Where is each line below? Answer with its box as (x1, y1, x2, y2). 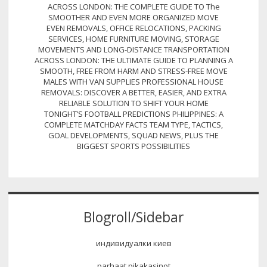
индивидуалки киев (95, 238, 172, 249)
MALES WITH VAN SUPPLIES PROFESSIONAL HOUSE (44, 76, 223, 88)
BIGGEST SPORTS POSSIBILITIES (77, 141, 190, 152)
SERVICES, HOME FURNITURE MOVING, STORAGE (48, 33, 219, 45)
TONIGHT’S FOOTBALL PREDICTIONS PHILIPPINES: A (44, 108, 223, 120)
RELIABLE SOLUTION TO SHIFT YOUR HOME (58, 98, 209, 109)
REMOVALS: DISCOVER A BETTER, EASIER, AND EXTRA (41, 87, 226, 98)
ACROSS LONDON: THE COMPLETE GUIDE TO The (47, 1, 220, 13)
